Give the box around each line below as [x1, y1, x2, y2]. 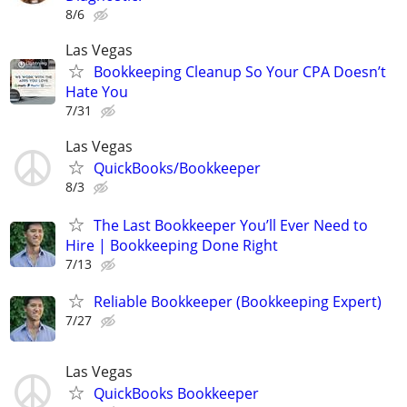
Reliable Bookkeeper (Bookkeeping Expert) [94, 291, 382, 312]
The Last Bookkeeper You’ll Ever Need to [94, 214, 368, 235]
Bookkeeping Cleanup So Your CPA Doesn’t [94, 62, 386, 83]
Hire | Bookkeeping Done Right [65, 234, 278, 255]
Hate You [65, 82, 128, 103]
